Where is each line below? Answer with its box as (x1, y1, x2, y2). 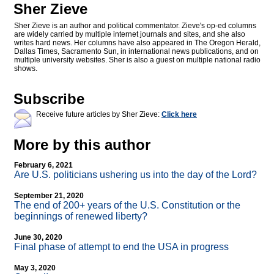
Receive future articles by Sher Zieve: (36, 110, 161, 119)
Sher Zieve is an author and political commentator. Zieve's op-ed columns (14, 21, 256, 31)
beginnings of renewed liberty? (14, 211, 147, 222)
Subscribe (13, 91, 84, 108)
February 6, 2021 (14, 161, 73, 170)
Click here (161, 110, 197, 119)
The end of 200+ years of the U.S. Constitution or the (14, 200, 240, 211)
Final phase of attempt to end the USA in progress (14, 242, 229, 253)
